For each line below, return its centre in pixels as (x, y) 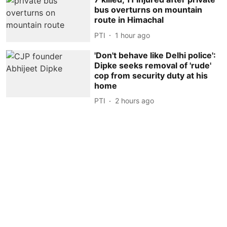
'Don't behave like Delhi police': (155, 55)
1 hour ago (133, 35)
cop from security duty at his (151, 75)
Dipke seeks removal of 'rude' (153, 65)
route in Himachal (129, 20)
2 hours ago (135, 101)
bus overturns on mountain (148, 10)
